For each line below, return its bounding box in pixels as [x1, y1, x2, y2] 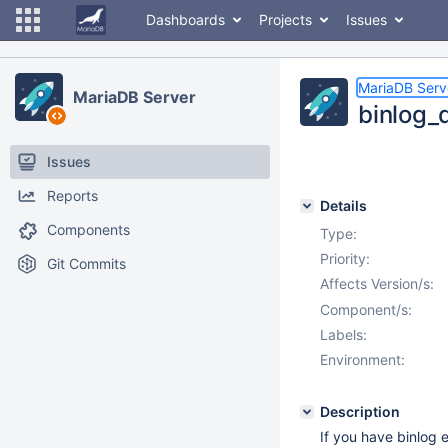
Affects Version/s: [320, 275, 434, 292]
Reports [47, 187, 98, 204]
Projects [259, 11, 312, 28]
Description [320, 403, 400, 420]
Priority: [320, 250, 370, 267]
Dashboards [146, 11, 225, 28]
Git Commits [47, 255, 126, 272]
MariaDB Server [73, 87, 196, 107]
